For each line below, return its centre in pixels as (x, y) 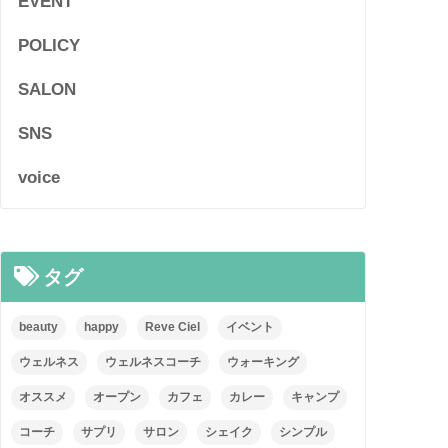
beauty (39, 327)
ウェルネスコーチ (153, 362)
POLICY (49, 46)
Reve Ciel (173, 327)
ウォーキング (263, 362)
